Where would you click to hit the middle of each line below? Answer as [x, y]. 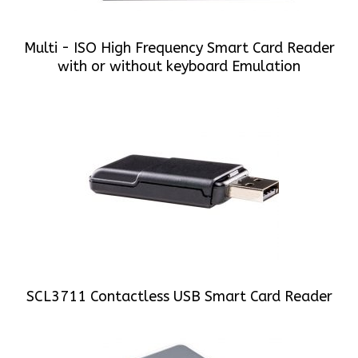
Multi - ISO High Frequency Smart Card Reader [179, 48]
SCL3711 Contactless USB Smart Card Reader [179, 296]
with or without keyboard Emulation [179, 66]
